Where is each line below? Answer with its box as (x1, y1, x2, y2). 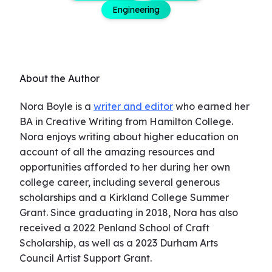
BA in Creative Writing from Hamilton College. (19, 115, 233, 127)
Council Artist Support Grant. (19, 252, 152, 264)
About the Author (19, 72, 100, 84)
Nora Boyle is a (19, 100, 93, 112)
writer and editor (93, 100, 173, 112)
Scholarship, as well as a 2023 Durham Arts (19, 237, 218, 249)
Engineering (112, 4, 160, 15)
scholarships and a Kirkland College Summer (19, 191, 229, 203)
